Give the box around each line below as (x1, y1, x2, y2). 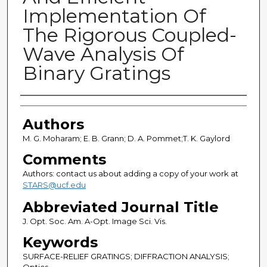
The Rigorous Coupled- (22, 23, 237, 47)
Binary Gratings (22, 61, 170, 85)
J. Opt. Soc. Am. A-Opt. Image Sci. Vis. (22, 216, 167, 226)
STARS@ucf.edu (22, 180, 86, 190)
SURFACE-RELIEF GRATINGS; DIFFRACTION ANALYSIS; (22, 252, 229, 262)
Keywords (22, 234, 98, 252)
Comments (22, 151, 106, 169)
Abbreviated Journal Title (22, 198, 219, 216)
